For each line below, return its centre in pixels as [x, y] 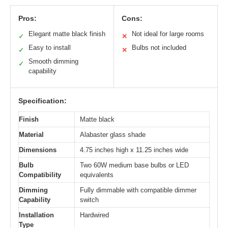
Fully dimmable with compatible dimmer [138, 190]
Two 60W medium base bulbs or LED [134, 165]
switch [89, 200]
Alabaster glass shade [113, 135]
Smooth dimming [53, 62]
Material [31, 135]
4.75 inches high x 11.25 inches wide [134, 150]
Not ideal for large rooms [168, 34]
